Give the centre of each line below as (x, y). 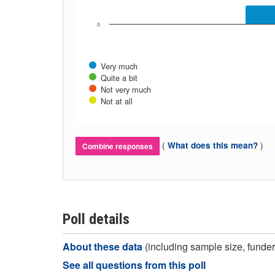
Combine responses (118, 146)
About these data (104, 246)
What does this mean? (213, 145)
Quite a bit (119, 78)
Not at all (117, 101)
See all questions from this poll (134, 265)
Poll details (96, 219)
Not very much (126, 89)
